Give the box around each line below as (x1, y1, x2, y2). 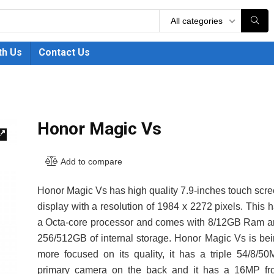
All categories (171, 16, 223, 26)
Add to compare (60, 157, 122, 166)
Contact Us (39, 46, 90, 58)
